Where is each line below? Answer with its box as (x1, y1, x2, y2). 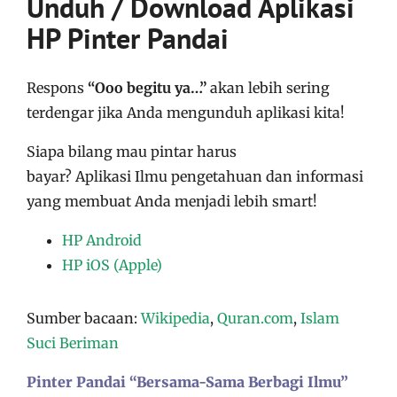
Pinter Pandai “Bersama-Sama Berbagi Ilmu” (27, 373, 348, 391)
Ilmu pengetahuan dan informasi (131, 167, 363, 185)
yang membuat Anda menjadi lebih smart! (27, 192, 317, 210)
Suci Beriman (27, 334, 119, 352)
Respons (27, 79, 88, 97)
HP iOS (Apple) (62, 256, 162, 274)
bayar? (27, 167, 75, 185)
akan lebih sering (206, 79, 330, 97)
